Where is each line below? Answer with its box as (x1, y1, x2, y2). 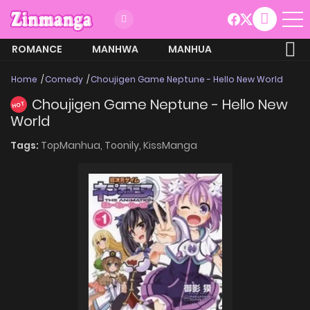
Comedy (45, 73, 83, 85)
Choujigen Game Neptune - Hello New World (91, 73, 283, 85)
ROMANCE (12, 42, 62, 56)
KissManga (143, 138, 197, 152)
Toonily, (104, 138, 143, 152)
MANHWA (92, 42, 138, 56)
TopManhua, (41, 138, 104, 152)
